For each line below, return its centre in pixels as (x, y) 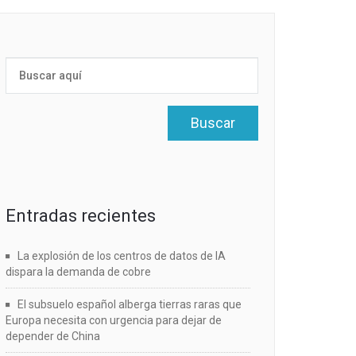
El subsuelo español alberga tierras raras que (130, 304)
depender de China (53, 336)
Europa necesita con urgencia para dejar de (114, 320)
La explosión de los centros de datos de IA (122, 256)
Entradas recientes (81, 216)
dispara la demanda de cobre (78, 272)
